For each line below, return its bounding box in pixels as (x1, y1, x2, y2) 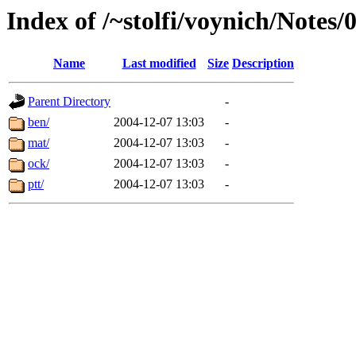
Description (232, 56, 294, 71)
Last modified (122, 56, 196, 71)
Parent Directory (28, 95, 110, 109)
